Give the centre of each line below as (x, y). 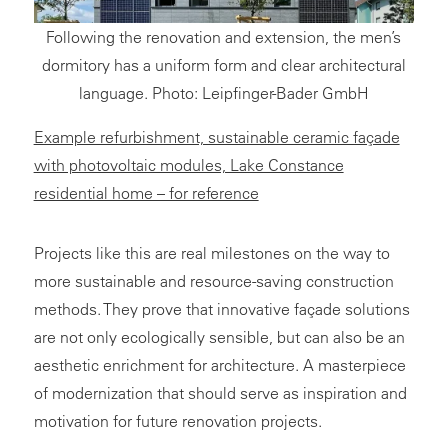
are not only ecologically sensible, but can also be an (219, 337)
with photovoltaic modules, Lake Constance (188, 165)
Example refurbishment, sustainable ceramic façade (216, 137)
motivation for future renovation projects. (177, 421)
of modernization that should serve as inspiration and (220, 393)
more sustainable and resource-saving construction (213, 281)
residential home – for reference (146, 193)
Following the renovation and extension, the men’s (224, 37)
